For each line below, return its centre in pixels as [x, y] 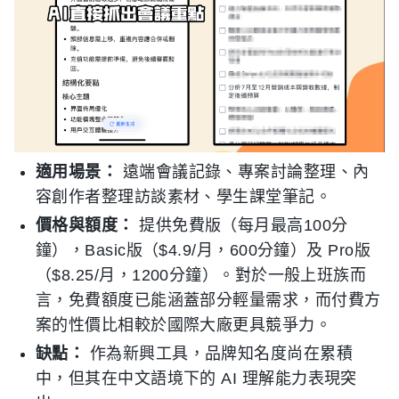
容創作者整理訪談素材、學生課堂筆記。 [184, 197]
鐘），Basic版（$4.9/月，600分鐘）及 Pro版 [204, 251]
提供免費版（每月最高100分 [241, 226]
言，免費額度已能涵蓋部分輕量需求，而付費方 [208, 301]
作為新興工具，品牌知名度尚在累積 [219, 354]
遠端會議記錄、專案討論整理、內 [244, 172]
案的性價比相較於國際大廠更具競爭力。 [184, 326]
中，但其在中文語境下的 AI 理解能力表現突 [196, 379]
